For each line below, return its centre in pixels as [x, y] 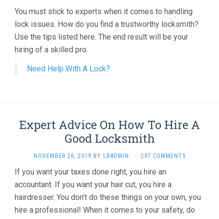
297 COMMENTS [163, 156]
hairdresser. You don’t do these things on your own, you [108, 197]
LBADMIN [116, 156]
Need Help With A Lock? [68, 69]
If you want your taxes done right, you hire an [90, 172]
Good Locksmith [109, 138]
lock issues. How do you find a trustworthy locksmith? [107, 24]
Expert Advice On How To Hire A [109, 125]
